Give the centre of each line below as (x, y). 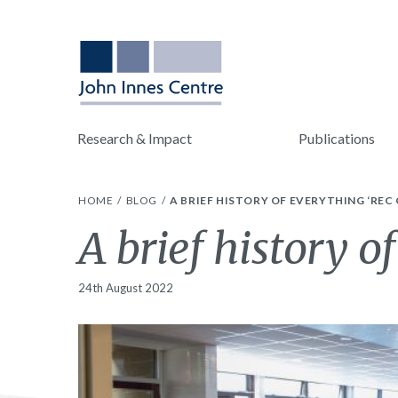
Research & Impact (135, 138)
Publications (336, 138)
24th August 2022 (126, 288)
